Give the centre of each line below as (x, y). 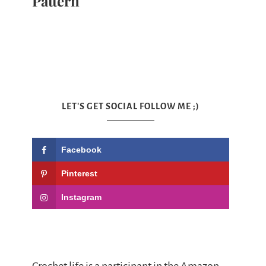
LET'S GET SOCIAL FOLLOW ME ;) (131, 106)
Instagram (81, 197)
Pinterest (79, 173)
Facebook (81, 150)
